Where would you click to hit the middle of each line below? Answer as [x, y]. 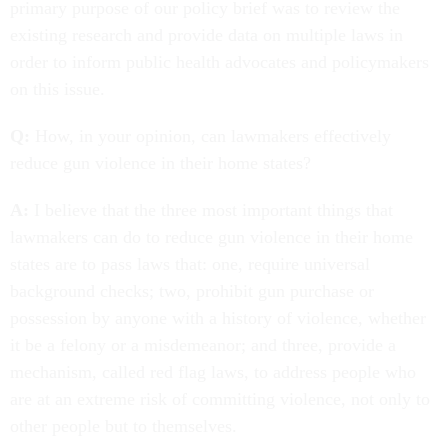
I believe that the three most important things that [211, 209]
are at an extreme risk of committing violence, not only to [220, 398]
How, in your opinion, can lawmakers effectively [210, 135]
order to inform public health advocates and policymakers [219, 61]
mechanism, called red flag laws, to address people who [213, 371]
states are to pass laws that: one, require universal [190, 263]
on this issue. [57, 88]
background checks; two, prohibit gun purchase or [192, 290]
